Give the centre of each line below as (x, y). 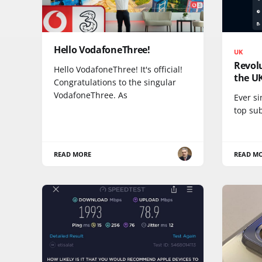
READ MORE (73, 154)
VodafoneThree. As (91, 95)
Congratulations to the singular (115, 82)
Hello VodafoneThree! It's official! (118, 69)
